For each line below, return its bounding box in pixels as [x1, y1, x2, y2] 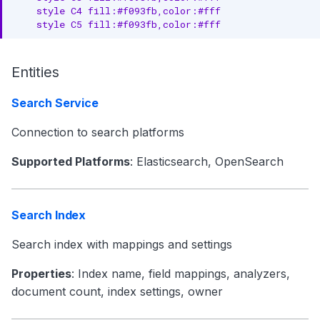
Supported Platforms [11, 154, 130, 169]
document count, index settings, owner [11, 284, 223, 299]
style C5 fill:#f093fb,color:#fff [14, 17, 221, 31]
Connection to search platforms [11, 125, 184, 139]
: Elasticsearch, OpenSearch [130, 154, 284, 169]
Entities [11, 64, 59, 81]
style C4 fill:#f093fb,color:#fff [14, 4, 221, 17]
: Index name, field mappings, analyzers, [71, 266, 290, 281]
